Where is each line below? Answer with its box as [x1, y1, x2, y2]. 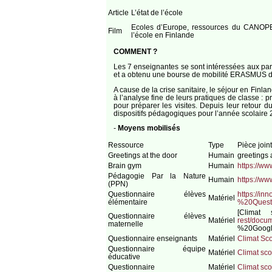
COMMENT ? [113, 47, 157, 56]
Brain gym [107, 161, 141, 169]
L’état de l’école [131, 8, 183, 16]
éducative [107, 252, 140, 260]
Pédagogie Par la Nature [107, 171, 206, 180]
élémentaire [107, 197, 148, 206]
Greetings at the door [107, 151, 177, 159]
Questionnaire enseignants [107, 234, 197, 242]
